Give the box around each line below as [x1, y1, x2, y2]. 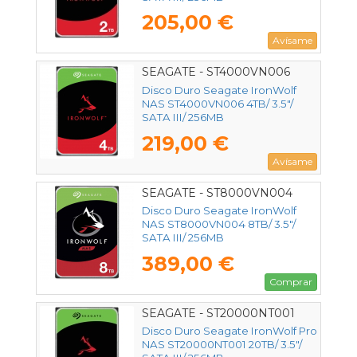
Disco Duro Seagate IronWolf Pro [142, 324, 317, 337]
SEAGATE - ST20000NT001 [142, 305, 295, 320]
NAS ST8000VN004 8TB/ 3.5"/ [142, 217, 296, 230]
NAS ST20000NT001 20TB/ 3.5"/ [142, 337, 302, 351]
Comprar [269, 275, 312, 288]
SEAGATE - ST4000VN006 [142, 65, 290, 80]
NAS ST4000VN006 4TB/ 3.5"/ [142, 96, 293, 110]
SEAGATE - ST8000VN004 [142, 185, 292, 200]
